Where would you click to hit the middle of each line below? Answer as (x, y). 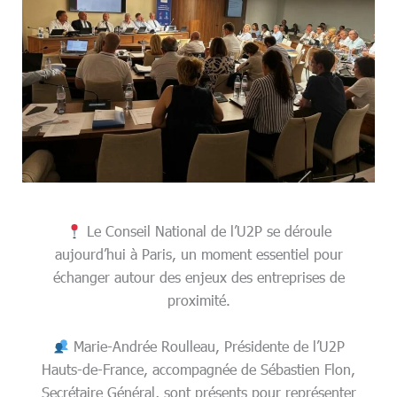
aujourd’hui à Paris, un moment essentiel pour (198, 254)
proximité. (198, 300)
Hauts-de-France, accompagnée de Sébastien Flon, (198, 370)
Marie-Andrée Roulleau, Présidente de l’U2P (206, 346)
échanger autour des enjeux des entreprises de (198, 277)
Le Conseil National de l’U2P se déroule (206, 231)
